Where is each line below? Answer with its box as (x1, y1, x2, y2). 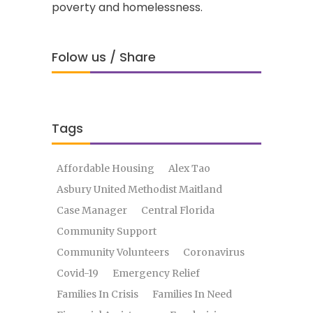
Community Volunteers (57, 246, 169, 259)
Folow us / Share (52, 48, 156, 66)
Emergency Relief (112, 267, 200, 279)
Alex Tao (168, 162, 210, 175)
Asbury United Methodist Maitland (57, 183, 222, 196)
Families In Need (152, 288, 232, 300)
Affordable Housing (57, 162, 154, 175)
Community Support (57, 225, 156, 238)
